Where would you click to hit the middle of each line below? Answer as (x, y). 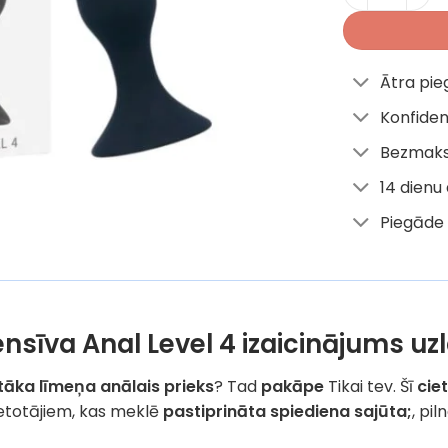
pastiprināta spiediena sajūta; (288, 411)
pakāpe (293, 386)
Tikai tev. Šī (371, 386)
